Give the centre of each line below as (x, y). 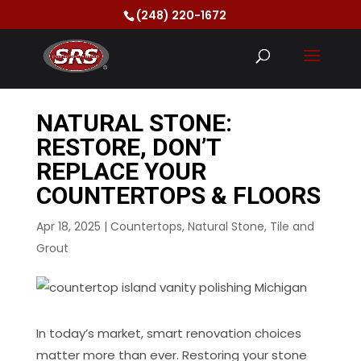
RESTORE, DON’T (128, 147)
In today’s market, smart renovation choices (168, 333)
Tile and (292, 226)
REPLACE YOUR (121, 171)
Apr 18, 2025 (68, 226)
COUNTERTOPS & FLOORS (178, 195)
